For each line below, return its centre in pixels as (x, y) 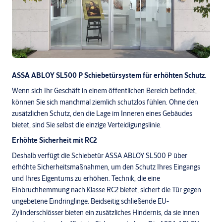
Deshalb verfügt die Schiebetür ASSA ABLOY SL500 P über (100, 155)
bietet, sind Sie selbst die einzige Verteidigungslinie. (87, 125)
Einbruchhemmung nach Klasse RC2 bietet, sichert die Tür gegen (107, 190)
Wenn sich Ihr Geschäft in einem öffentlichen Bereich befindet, (104, 90)
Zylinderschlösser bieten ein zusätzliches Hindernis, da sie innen (106, 212)
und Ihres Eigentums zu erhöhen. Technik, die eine (86, 178)
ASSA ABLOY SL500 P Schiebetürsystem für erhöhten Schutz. (109, 75)
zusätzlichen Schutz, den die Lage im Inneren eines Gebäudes (102, 113)
